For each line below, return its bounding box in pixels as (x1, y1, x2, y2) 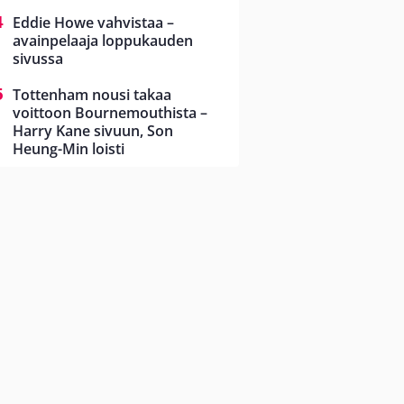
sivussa (13, 49, 63, 69)
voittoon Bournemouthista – (13, 103, 207, 124)
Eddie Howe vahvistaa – (13, 13, 174, 33)
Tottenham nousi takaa (13, 85, 171, 106)
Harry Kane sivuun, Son (13, 121, 173, 142)
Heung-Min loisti (13, 139, 124, 160)
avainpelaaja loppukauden (13, 31, 193, 51)
